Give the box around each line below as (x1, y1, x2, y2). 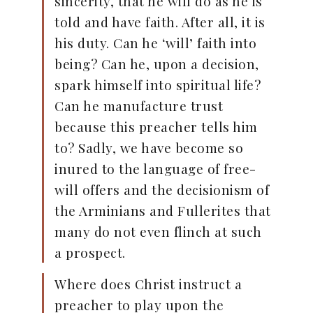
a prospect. (54, 243, 126, 262)
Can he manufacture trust (54, 96, 223, 115)
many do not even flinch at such (54, 222, 262, 241)
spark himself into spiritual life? (54, 75, 261, 94)
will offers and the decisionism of (54, 180, 269, 199)
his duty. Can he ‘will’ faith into (54, 34, 256, 52)
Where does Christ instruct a (54, 275, 242, 293)
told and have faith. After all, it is (54, 13, 265, 31)
